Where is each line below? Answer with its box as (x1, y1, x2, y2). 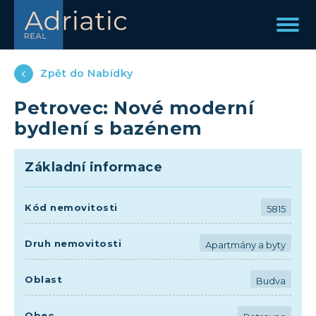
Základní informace (25, 159, 162, 175)
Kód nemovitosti (25, 201, 118, 213)
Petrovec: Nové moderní (14, 97, 254, 119)
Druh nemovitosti (25, 237, 121, 249)
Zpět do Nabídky (40, 67, 133, 80)
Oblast (25, 273, 62, 285)
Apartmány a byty (205, 239, 286, 250)
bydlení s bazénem (14, 117, 202, 139)
